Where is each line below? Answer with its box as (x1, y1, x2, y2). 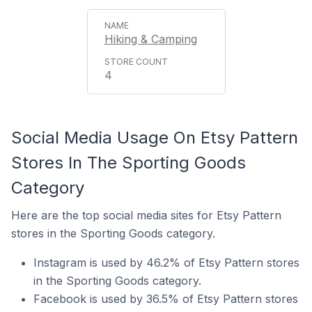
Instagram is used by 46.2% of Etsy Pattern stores (33, 256, 299, 270)
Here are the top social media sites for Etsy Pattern (11, 208, 281, 222)
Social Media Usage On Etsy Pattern (11, 127, 298, 148)
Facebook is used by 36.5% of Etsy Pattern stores (33, 292, 298, 306)
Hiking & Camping (104, 32, 197, 46)
